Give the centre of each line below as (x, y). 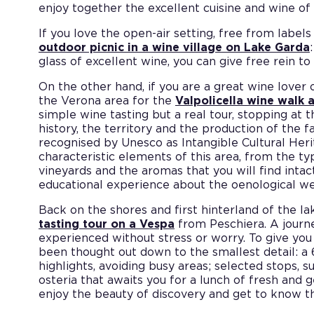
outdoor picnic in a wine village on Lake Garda (174, 47)
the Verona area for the (107, 101)
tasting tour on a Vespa (107, 224)
